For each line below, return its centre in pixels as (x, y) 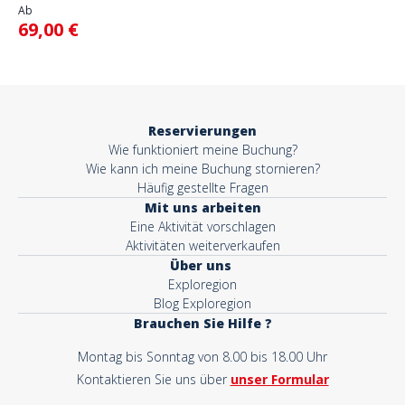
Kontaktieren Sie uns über (151, 379)
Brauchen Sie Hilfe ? (202, 323)
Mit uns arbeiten (202, 207)
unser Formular (279, 379)
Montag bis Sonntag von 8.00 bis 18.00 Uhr (202, 357)
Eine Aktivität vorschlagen (202, 226)
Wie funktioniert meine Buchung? (202, 150)
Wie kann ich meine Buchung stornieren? (202, 169)
